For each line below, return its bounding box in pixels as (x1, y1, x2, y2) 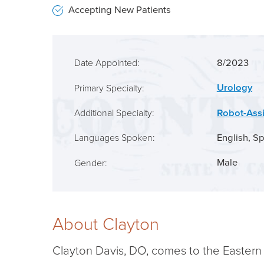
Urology (216, 82, 252, 94)
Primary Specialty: (74, 82, 144, 94)
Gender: (74, 157, 107, 169)
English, (216, 131, 253, 144)
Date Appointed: (74, 57, 139, 70)
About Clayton (52, 214, 159, 235)
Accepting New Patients (68, 4, 171, 16)
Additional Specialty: (74, 107, 154, 120)
